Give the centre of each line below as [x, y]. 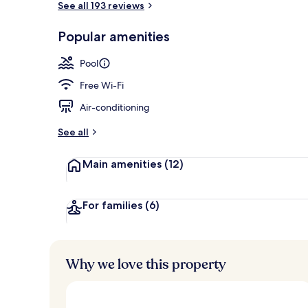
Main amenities [123, 164]
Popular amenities [114, 36]
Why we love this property [146, 264]
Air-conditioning [115, 107]
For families [114, 205]
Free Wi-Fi [102, 85]
